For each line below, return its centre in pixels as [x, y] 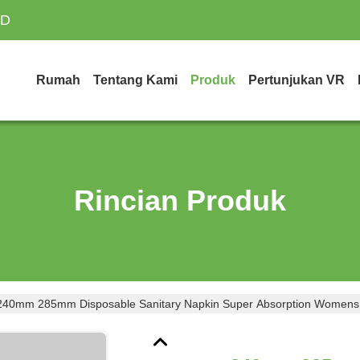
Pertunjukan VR [297, 80]
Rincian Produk [180, 200]
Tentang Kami [135, 80]
